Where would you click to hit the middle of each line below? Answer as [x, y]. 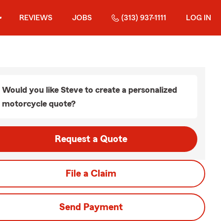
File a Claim [91, 174]
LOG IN [199, 18]
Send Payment [91, 207]
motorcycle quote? [39, 104]
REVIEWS [36, 18]
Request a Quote [91, 139]
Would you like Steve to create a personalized [90, 90]
